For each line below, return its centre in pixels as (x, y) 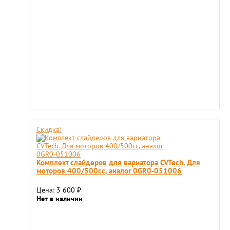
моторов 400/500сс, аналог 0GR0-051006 (109, 170)
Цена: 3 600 (57, 190)
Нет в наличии (60, 199)
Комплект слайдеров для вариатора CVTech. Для (118, 162)
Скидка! (49, 129)
